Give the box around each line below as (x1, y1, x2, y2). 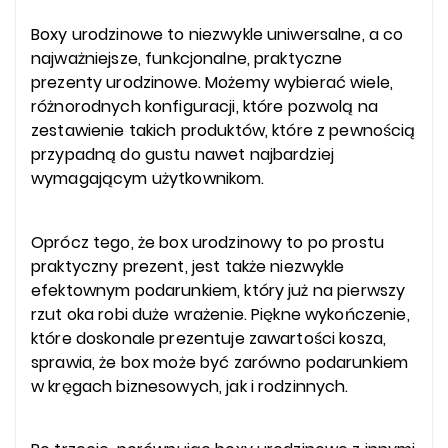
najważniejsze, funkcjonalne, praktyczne (31, 47, 343, 71)
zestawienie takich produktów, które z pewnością (31, 119, 416, 143)
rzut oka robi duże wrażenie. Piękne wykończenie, (31, 302, 410, 326)
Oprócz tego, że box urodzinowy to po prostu (31, 230, 385, 254)
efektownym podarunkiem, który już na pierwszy (31, 278, 406, 302)
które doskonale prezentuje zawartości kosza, (31, 326, 387, 350)
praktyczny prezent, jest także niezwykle (31, 254, 345, 278)
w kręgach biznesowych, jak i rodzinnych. (31, 374, 349, 398)
